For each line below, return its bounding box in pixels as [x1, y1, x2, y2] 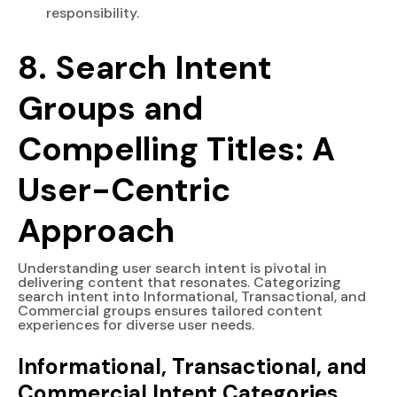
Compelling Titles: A [18, 127, 335, 170]
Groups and [18, 86, 203, 129]
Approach [18, 208, 175, 252]
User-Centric [18, 167, 230, 211]
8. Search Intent [18, 45, 272, 89]
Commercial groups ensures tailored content [18, 300, 323, 320]
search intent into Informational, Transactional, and [18, 286, 366, 306]
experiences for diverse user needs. [18, 315, 254, 334]
